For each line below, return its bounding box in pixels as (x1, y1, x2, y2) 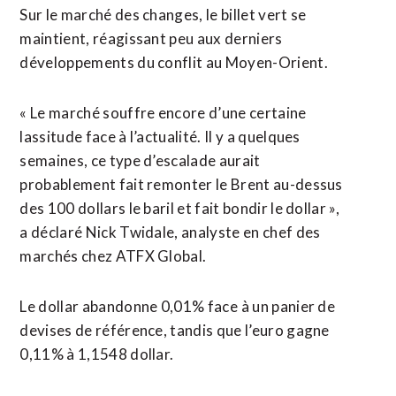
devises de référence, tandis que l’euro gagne (19, 321, 330, 339)
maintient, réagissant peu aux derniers (19, 29, 283, 48)
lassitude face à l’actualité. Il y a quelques (19, 127, 301, 146)
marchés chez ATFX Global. (19, 247, 207, 265)
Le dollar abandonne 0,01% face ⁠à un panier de (19, 297, 336, 316)
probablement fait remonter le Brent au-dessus (19, 175, 343, 194)
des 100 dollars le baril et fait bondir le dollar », (19, 199, 340, 217)
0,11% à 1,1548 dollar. (19, 345, 174, 363)
